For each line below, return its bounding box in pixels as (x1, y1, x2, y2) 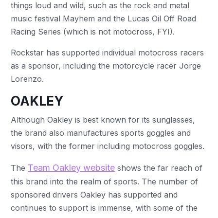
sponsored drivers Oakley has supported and (11, 189, 178, 200)
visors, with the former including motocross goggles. (11, 141, 207, 151)
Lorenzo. (11, 73, 47, 84)
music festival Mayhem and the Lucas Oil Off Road (11, 13, 197, 23)
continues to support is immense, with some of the (11, 202, 198, 213)
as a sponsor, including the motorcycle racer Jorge (11, 60, 201, 71)
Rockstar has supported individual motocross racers (11, 47, 204, 57)
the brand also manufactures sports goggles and (11, 127, 191, 138)
